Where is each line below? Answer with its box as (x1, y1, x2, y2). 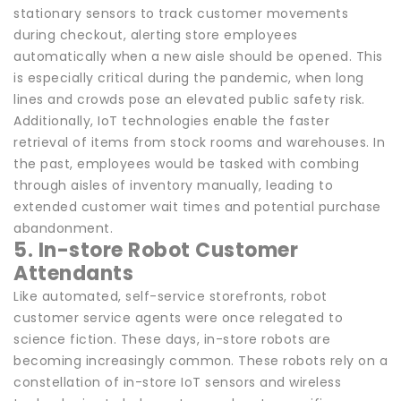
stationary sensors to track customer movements (13, 4, 348, 22)
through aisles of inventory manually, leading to (13, 175, 333, 194)
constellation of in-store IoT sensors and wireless (13, 372, 341, 391)
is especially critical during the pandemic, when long (13, 68, 364, 87)
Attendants (13, 259, 133, 287)
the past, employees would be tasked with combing (13, 154, 359, 173)
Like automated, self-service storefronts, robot (13, 286, 328, 305)
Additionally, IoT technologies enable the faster (13, 111, 329, 130)
